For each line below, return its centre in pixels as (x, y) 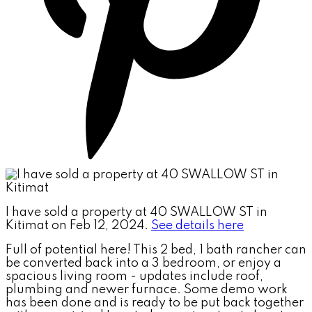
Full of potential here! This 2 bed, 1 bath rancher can (156, 250)
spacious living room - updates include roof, (134, 276)
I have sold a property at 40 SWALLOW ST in (136, 212)
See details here (197, 225)
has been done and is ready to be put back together (155, 303)
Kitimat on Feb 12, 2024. (78, 225)
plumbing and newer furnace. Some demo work (147, 289)
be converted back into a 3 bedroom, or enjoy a (143, 263)
